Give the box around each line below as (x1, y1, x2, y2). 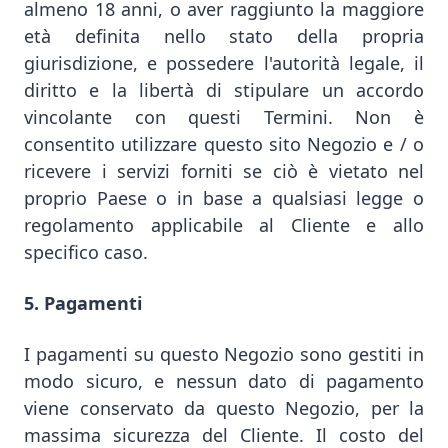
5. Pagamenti (24, 291, 142, 315)
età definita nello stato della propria (24, 24, 424, 48)
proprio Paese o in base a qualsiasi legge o (24, 186, 424, 210)
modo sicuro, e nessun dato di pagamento (24, 369, 424, 393)
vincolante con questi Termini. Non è (24, 105, 424, 129)
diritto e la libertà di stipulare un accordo (24, 78, 424, 102)
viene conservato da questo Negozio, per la (24, 396, 424, 420)
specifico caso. (24, 240, 148, 264)
